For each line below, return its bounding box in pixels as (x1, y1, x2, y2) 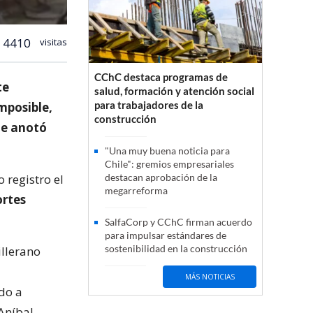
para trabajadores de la (94, 99, 203, 112)
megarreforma (105, 184, 168, 197)
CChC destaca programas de (94, 71, 228, 84)
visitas (38, 35, 67, 48)
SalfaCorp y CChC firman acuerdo (105, 216, 252, 228)
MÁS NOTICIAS (184, 271, 235, 282)
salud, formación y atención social (94, 85, 254, 98)
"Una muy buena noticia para (105, 145, 230, 157)
